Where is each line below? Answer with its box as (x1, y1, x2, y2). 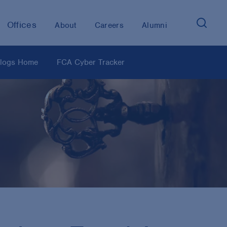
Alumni (142, 20, 167, 30)
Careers (94, 20, 124, 30)
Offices (7, 19, 37, 30)
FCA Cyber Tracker (57, 57, 125, 67)
